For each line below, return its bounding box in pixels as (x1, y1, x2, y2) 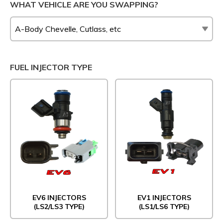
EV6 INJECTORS (32, 193, 86, 203)
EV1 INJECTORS (137, 193, 191, 203)
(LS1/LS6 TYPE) (138, 202, 190, 212)
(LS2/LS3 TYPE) (33, 202, 85, 212)
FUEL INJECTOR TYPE (10, 62, 92, 72)
